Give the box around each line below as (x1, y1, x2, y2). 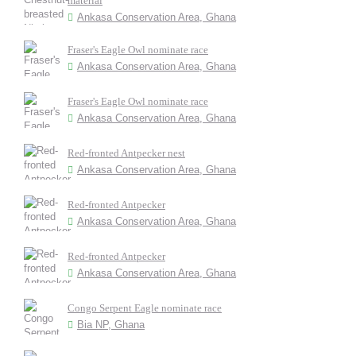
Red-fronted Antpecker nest (68, 147, 185, 159)
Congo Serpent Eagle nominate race (68, 302, 222, 314)
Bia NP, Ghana (77, 319, 145, 331)
